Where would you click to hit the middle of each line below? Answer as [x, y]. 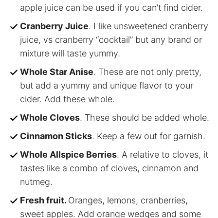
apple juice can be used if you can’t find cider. [111, 8]
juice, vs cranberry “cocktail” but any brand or [111, 40]
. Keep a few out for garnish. [149, 136]
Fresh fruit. [44, 200]
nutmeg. [36, 182]
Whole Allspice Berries [68, 155]
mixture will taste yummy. [70, 54]
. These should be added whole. [145, 118]
